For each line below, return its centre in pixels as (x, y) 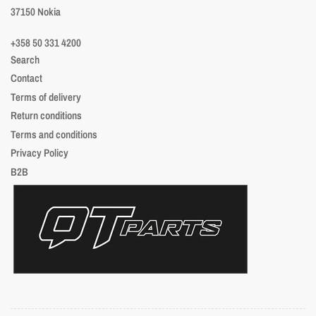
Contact (26, 78)
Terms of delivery (46, 97)
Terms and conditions (54, 134)
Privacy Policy (39, 153)
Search (25, 59)
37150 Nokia (36, 11)
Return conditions (46, 116)
